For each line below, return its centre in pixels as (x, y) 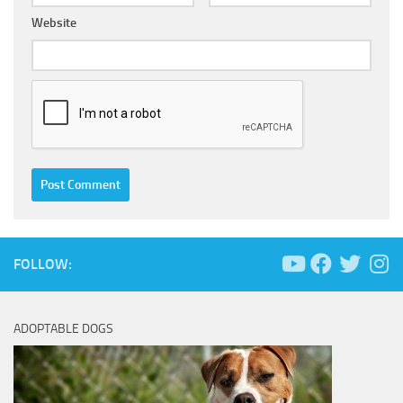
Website (54, 22)
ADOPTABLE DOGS (63, 328)
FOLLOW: (43, 264)
